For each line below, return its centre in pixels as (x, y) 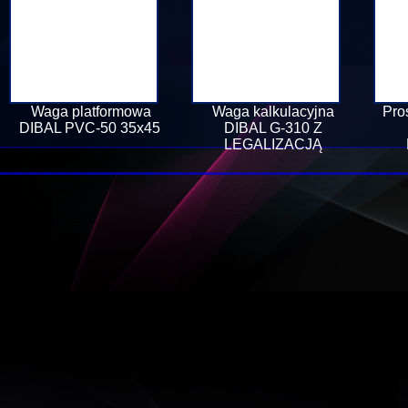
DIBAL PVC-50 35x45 (91, 128)
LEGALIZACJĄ (273, 144)
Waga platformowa (91, 112)
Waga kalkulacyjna (273, 112)
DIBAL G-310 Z (273, 128)
